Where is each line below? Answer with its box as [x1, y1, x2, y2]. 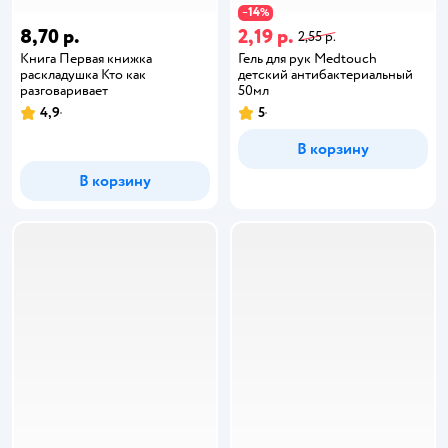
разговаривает [20, 81, 108, 99]
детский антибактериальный [238, 65, 413, 83]
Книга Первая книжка [20, 49, 152, 67]
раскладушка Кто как [20, 65, 146, 83]
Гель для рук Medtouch [238, 49, 377, 67]
